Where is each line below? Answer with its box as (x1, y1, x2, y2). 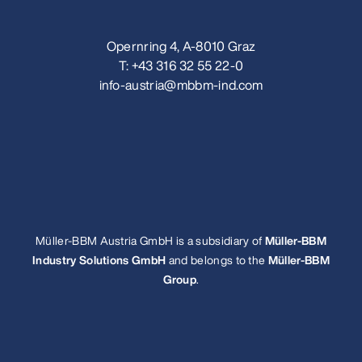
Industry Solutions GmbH (32, 251, 166, 268)
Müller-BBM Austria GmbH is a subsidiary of (36, 232, 265, 249)
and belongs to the (166, 251, 268, 268)
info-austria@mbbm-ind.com (99, 75, 263, 95)
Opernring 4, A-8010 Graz (106, 36, 256, 56)
